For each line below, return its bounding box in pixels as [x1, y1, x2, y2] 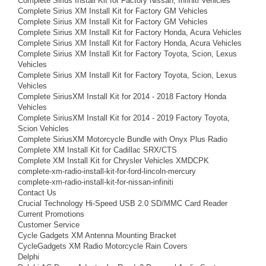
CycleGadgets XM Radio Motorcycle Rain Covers [18, 242, 188, 251]
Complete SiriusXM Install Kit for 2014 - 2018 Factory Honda [18, 92, 226, 101]
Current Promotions [18, 210, 84, 218]
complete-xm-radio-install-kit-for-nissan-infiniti [18, 178, 173, 186]
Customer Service [18, 220, 80, 229]
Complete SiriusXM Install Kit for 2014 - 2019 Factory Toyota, [18, 113, 230, 122]
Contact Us [18, 188, 56, 197]
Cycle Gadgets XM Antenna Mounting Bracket [18, 231, 176, 240]
